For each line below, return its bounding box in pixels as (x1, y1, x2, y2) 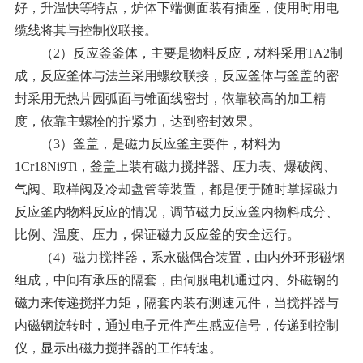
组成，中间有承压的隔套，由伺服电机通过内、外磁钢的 (14, 273, 339, 288)
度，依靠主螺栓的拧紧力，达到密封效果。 (14, 114, 261, 129)
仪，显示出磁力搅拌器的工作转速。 (14, 341, 222, 356)
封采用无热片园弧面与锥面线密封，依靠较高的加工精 (14, 92, 326, 106)
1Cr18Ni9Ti (14, 160, 77, 174)
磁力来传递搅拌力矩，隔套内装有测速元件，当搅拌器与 (14, 296, 339, 310)
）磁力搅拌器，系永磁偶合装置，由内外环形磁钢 (59, 250, 345, 265)
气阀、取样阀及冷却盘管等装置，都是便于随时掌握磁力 (14, 182, 339, 197)
